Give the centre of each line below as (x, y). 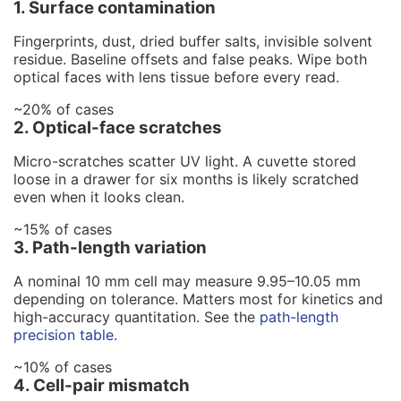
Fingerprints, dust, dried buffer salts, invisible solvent (193, 41)
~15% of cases (63, 229)
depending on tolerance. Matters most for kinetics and (198, 299)
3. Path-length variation (110, 247)
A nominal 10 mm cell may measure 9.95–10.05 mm (187, 281)
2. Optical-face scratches (118, 127)
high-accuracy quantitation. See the (137, 316)
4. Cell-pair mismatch (102, 385)
